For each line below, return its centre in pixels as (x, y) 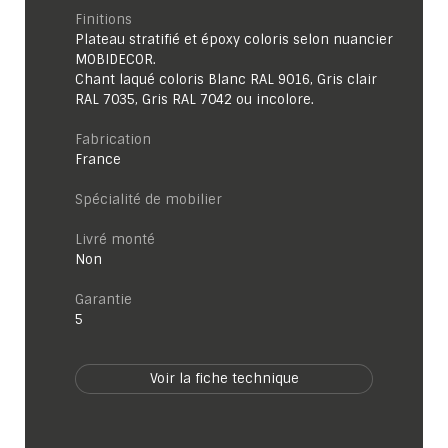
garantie (108, 299)
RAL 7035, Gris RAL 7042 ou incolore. (194, 99)
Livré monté (115, 239)
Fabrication (113, 139)
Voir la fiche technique (224, 378)
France (98, 159)
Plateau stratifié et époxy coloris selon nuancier (234, 39)
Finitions (103, 19)
